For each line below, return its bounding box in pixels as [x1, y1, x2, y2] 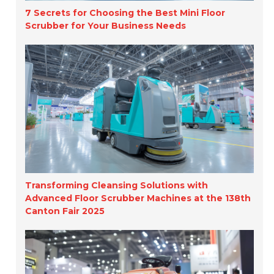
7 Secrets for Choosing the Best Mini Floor [25, 7, 226, 18]
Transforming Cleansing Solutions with [25, 179, 209, 191]
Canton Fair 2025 [25, 205, 105, 217]
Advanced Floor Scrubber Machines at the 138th [25, 192, 251, 204]
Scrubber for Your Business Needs [25, 20, 187, 31]
